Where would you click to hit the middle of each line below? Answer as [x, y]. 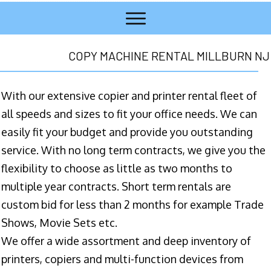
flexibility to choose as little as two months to [117, 168]
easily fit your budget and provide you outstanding [127, 132]
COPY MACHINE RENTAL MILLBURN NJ [169, 56]
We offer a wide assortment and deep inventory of [126, 241]
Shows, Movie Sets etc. [59, 223]
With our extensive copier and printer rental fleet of [129, 96]
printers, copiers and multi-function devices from [122, 259]
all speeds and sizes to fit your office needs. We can [129, 114]
